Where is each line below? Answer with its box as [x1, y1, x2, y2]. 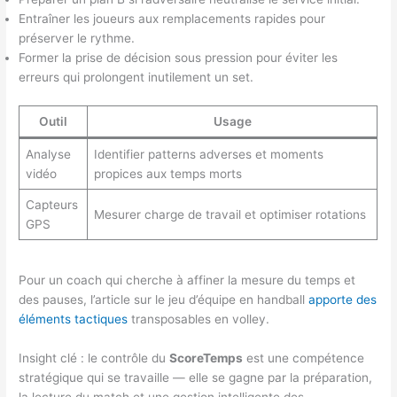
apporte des [308, 292, 378, 307]
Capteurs [25, 197, 78, 212]
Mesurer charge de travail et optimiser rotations [93, 206, 366, 222]
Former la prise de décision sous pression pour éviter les [19, 51, 339, 66]
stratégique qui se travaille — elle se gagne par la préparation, [19, 370, 373, 385]
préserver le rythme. [19, 31, 136, 46]
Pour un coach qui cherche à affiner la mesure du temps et [19, 273, 356, 288]
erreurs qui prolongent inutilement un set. [19, 70, 254, 85]
